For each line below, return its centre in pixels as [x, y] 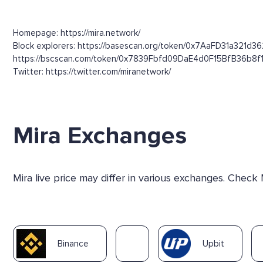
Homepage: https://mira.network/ [77, 33]
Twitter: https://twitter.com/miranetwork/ [92, 71]
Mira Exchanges [100, 135]
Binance [73, 243]
